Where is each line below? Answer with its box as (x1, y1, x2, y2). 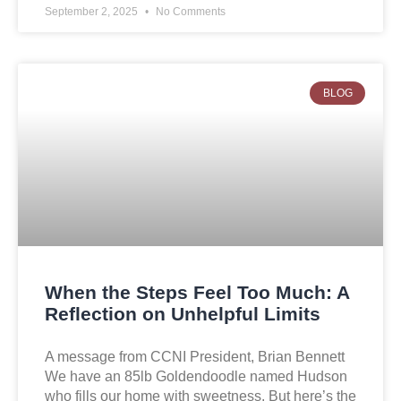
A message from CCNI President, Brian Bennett (45, 349, 345, 365)
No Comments (153, 5, 226, 19)
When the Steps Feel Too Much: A (45, 282, 349, 303)
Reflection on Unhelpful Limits (45, 303, 320, 325)
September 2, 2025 (45, 5, 141, 19)
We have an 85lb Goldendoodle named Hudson (45, 369, 347, 385)
